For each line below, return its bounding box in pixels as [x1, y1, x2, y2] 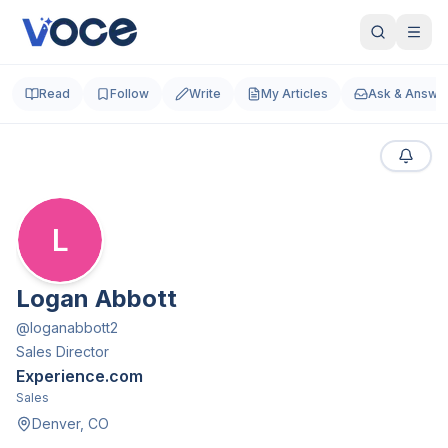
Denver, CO [32, 415, 109, 432]
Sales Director [16, 343, 109, 360]
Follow [110, 86, 149, 101]
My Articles [261, 86, 328, 101]
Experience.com [16, 366, 143, 386]
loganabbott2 [30, 319, 118, 336]
